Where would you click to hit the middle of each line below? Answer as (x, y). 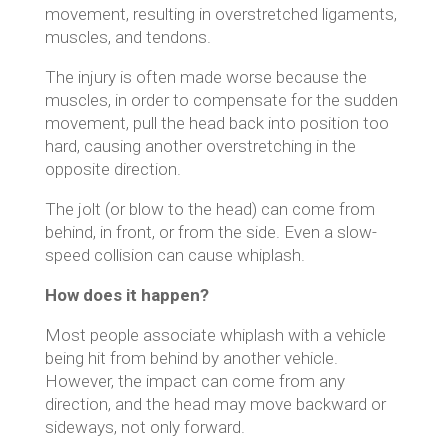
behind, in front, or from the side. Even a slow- (210, 232)
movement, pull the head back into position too (216, 123)
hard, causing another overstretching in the (200, 146)
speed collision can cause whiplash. (174, 255)
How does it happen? (126, 295)
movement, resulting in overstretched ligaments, (220, 14)
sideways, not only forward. (144, 427)
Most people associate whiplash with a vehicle (215, 335)
